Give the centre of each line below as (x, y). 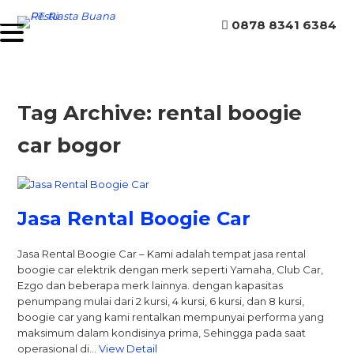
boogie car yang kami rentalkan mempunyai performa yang (171, 316)
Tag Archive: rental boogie (160, 113)
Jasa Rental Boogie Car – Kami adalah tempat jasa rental (162, 253)
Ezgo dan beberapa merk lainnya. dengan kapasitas (151, 285)
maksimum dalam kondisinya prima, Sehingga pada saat (162, 332)
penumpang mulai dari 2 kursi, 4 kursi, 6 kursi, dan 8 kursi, (161, 301)
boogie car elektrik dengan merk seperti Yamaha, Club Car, (171, 269)
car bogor (70, 146)
